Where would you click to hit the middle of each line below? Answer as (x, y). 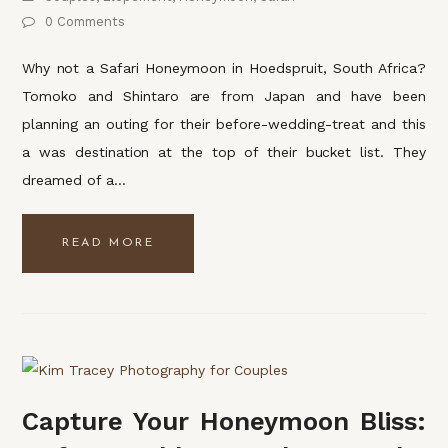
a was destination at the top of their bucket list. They (224, 152)
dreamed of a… (74, 180)
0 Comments (85, 22)
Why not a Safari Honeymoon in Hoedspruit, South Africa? (224, 68)
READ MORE (108, 243)
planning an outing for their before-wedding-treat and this (224, 124)
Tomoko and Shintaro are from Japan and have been (224, 96)
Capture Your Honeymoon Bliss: (224, 420)
